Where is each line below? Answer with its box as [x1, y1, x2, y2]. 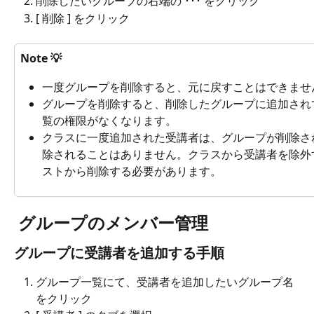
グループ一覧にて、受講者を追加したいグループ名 [36, 274, 294, 290]
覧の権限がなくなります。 [42, 113, 177, 129]
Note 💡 [20, 50, 62, 67]
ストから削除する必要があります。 [42, 163, 221, 179]
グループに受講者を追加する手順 [14, 243, 224, 263]
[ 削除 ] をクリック [36, 10, 130, 26]
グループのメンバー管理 [18, 211, 208, 235]
